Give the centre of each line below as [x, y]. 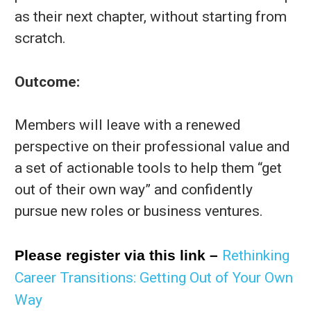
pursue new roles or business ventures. [139, 211]
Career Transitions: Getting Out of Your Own [154, 277]
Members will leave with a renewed [128, 125]
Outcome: [47, 82]
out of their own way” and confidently [134, 190]
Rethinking [256, 255]
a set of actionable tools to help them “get [148, 168]
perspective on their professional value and [152, 146]
